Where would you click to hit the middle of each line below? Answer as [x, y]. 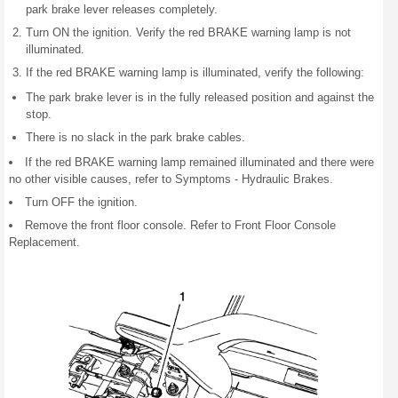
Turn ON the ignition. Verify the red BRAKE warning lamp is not [188, 32]
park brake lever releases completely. [122, 9]
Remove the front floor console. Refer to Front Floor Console [180, 225]
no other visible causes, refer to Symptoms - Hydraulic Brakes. [171, 179]
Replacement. [44, 242]
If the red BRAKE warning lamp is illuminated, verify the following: [195, 72]
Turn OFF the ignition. [81, 202]
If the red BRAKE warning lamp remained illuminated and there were [199, 162]
